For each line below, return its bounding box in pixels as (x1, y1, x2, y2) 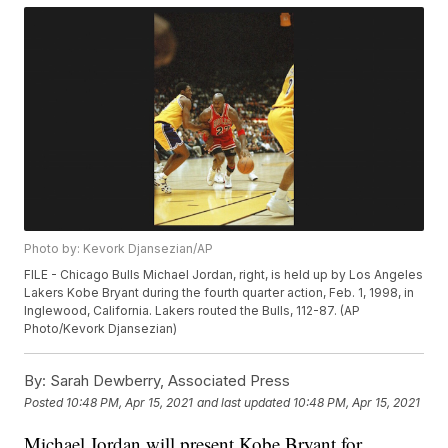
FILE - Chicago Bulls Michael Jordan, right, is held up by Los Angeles (24, 267, 424, 283)
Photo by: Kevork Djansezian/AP (24, 241, 214, 257)
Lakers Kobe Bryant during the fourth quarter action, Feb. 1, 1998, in (24, 285, 415, 301)
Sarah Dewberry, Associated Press (46, 371, 291, 391)
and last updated (197, 394, 291, 410)
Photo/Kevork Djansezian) (24, 321, 178, 337)
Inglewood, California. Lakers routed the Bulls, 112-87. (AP (24, 303, 361, 319)
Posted (24, 394, 67, 410)
